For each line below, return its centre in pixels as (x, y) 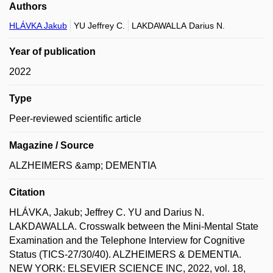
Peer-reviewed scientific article (75, 119)
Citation (27, 192)
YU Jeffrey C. (99, 26)
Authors (28, 6)
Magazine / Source (51, 145)
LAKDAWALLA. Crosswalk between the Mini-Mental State (134, 226)
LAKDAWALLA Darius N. (178, 26)
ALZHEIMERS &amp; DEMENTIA (83, 165)
